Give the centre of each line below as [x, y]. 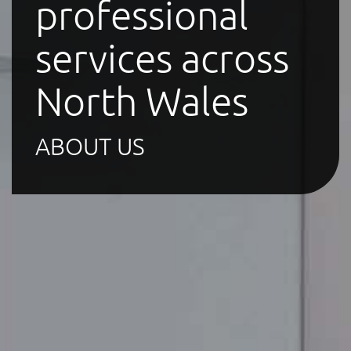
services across [162, 58]
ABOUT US [90, 146]
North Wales [142, 101]
